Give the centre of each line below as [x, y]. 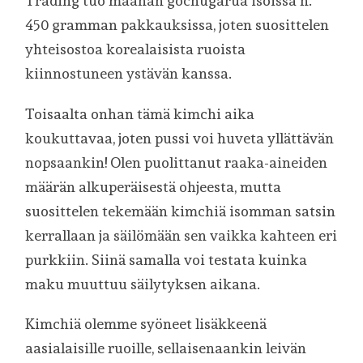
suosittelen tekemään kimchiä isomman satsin [181, 211]
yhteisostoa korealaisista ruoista [136, 49]
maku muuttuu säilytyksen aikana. [143, 284]
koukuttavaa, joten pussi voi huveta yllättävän [180, 138]
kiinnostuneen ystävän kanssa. [129, 73]
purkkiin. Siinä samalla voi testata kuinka [167, 259]
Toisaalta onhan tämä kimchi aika [140, 113]
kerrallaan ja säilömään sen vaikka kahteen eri [181, 235]
